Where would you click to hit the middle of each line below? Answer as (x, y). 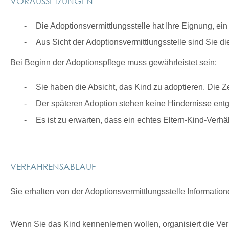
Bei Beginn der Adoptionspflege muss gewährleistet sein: (113, 63)
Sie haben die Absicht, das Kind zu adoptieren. (121, 87)
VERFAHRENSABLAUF (53, 166)
